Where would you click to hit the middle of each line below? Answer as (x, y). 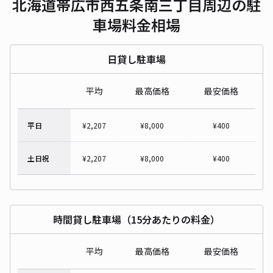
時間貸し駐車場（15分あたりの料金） (136, 219)
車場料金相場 (136, 24)
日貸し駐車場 (136, 59)
